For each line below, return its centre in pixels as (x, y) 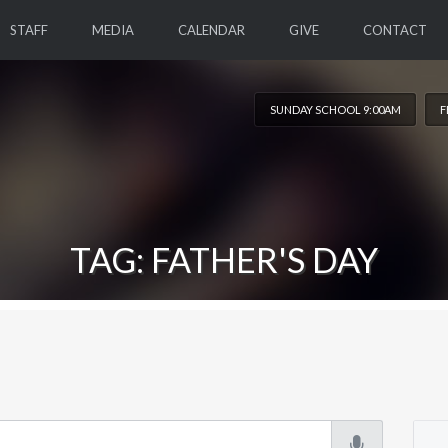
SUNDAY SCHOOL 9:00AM (336, 109)
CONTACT (394, 30)
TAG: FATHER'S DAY (224, 259)
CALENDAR (211, 30)
